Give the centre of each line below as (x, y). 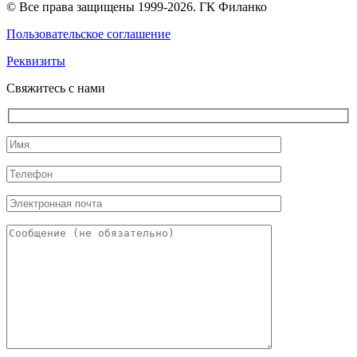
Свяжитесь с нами (56, 88)
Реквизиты (36, 61)
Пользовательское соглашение (88, 33)
